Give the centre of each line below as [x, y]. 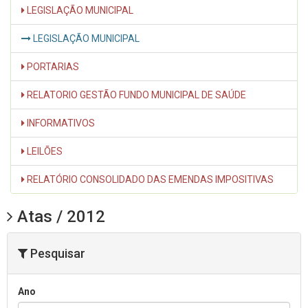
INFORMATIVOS [60, 123]
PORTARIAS [52, 66]
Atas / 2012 [59, 216]
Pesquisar [56, 253]
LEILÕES [44, 151]
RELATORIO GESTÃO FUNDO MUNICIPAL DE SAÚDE [135, 95]
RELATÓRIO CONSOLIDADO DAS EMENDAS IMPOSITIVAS [149, 179]
